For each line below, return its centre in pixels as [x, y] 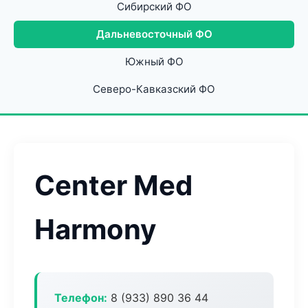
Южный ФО [154, 62]
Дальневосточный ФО [154, 34]
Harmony [95, 229]
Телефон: [81, 298]
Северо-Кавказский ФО [154, 89]
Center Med [113, 185]
